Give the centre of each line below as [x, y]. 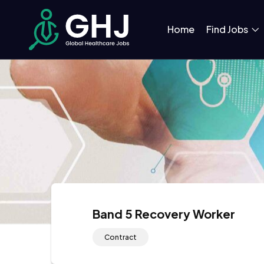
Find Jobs [228, 29]
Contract [121, 237]
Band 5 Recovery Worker [164, 213]
